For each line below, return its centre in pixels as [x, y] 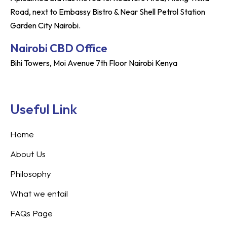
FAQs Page [31, 213]
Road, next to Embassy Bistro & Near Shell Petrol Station [108, 12]
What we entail [39, 193]
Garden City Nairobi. [45, 25]
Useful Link [44, 109]
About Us [28, 154]
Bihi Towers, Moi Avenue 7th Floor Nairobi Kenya [94, 63]
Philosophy [31, 174]
